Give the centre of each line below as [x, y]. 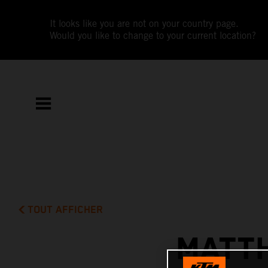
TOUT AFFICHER [66, 210]
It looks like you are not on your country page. [144, 24]
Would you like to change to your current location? [153, 36]
